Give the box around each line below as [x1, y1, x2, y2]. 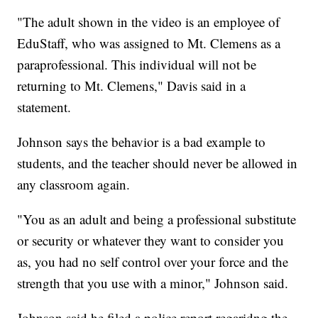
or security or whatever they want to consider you [17, 231, 285, 250]
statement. [17, 98, 72, 116]
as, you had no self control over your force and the [17, 253, 289, 271]
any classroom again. [17, 175, 131, 194]
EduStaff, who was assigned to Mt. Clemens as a [17, 34, 281, 53]
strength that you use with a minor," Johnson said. [17, 274, 289, 292]
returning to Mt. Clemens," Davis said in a [17, 77, 246, 95]
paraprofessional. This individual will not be [17, 55, 257, 74]
